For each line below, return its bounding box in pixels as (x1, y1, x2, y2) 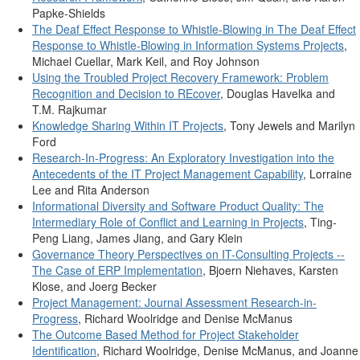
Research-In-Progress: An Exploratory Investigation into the (32, 149, 334, 166)
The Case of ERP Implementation (32, 262, 202, 278)
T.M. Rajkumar (32, 101, 107, 117)
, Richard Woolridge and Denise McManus (78, 310, 292, 326)
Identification (32, 342, 96, 358)
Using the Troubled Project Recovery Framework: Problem (32, 69, 329, 85)
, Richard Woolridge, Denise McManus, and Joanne (96, 342, 358, 358)
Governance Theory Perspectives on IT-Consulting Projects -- (32, 246, 345, 262)
